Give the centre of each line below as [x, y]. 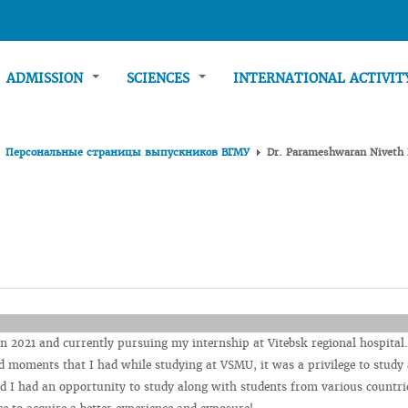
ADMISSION [47, 78]
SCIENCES [160, 78]
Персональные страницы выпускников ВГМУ [127, 152]
